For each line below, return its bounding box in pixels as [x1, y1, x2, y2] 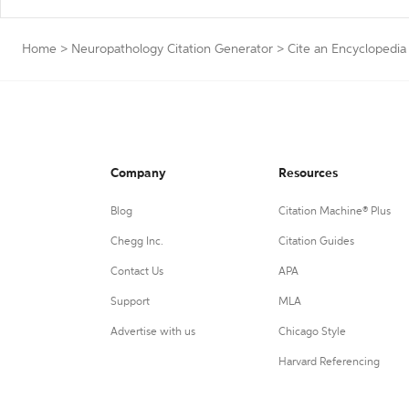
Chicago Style [278, 327, 346, 338]
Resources [278, 167, 338, 180]
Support [110, 297, 150, 308]
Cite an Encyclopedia [288, 43, 406, 56]
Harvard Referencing [278, 357, 380, 368]
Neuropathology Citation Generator [71, 43, 273, 56]
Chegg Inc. [110, 236, 163, 247]
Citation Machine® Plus [278, 206, 391, 217]
